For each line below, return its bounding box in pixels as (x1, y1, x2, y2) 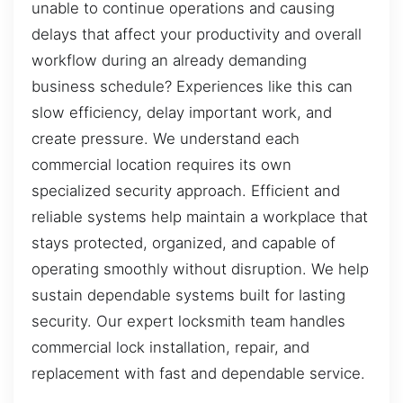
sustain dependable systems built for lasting (31, 286, 345, 305)
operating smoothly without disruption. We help (31, 260, 369, 279)
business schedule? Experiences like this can (31, 77, 353, 96)
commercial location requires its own (31, 156, 291, 175)
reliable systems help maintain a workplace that (31, 208, 368, 227)
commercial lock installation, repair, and (31, 338, 309, 357)
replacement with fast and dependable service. (31, 364, 365, 383)
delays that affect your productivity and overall (31, 25, 362, 44)
